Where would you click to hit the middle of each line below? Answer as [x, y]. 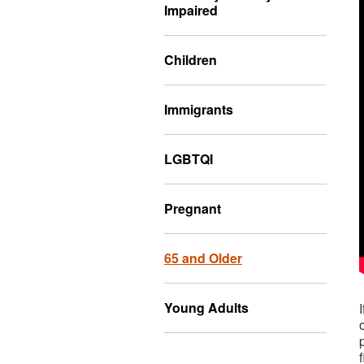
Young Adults [206, 308]
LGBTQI [188, 159]
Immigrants [199, 109]
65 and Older [203, 258]
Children [191, 60]
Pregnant [193, 208]
